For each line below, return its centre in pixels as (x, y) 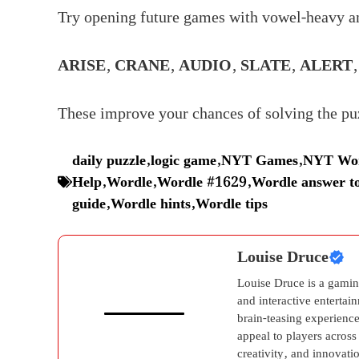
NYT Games (260, 160)
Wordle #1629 (202, 182)
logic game (184, 160)
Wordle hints (151, 204)
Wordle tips (232, 204)
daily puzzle (109, 160)
